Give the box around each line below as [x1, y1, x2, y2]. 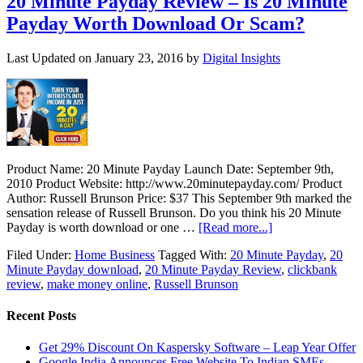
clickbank [288, 262, 337, 276]
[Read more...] [199, 220, 272, 234]
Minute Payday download [6, 262, 139, 276]
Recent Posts [6, 309, 76, 323]
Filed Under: [6, 247, 75, 262]
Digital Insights [203, 50, 280, 65]
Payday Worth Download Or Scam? [6, 12, 305, 34]
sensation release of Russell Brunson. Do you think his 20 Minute [6, 205, 341, 220]
